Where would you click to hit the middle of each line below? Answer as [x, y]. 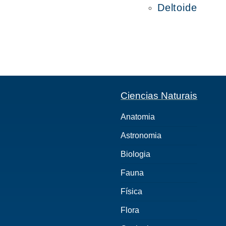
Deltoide [177, 8]
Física [132, 191]
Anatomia [138, 117]
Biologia [136, 154]
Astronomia [141, 135]
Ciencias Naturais [159, 96]
